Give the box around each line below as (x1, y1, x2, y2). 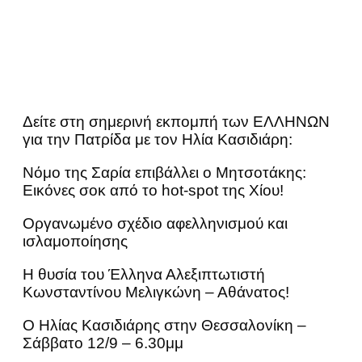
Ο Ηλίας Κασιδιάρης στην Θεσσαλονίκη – (23, 317, 306, 335)
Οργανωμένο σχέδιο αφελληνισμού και (23, 215, 288, 233)
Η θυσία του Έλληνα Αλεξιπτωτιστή (23, 266, 265, 284)
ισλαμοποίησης (23, 233, 128, 250)
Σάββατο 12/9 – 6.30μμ (23, 335, 183, 352)
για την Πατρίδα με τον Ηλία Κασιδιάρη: (23, 131, 293, 149)
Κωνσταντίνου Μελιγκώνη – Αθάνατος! (23, 284, 289, 301)
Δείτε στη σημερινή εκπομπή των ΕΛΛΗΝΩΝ (23, 113, 330, 131)
